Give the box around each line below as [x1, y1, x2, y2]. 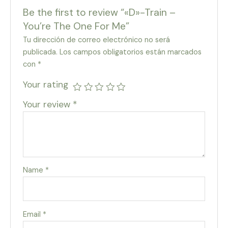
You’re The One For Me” [23, 19, 130, 33]
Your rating [23, 79, 69, 91]
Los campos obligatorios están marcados [60, 47, 202, 58]
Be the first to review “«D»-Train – [23, 6, 176, 19]
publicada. [23, 47, 58, 58]
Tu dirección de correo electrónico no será [23, 35, 170, 45]
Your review [23, 99, 73, 110]
